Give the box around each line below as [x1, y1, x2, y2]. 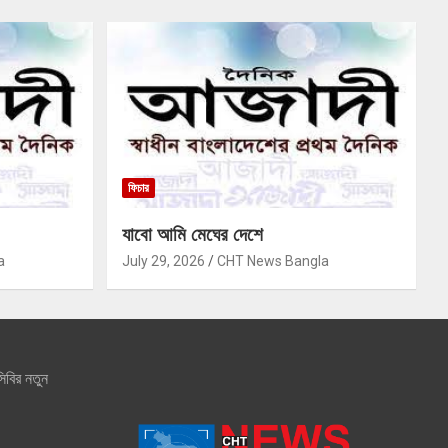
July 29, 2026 [121, 253, 205, 270]
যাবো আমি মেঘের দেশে [121, 223, 263, 247]
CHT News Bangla [216, 253, 329, 270]
